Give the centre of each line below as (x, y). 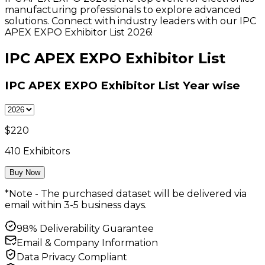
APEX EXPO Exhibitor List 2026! (79, 33)
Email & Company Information (87, 243)
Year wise (210, 86)
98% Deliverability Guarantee (85, 228)
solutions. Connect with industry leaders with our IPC (130, 21)
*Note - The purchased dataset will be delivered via (126, 193)
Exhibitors (45, 151)
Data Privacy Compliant (72, 257)
